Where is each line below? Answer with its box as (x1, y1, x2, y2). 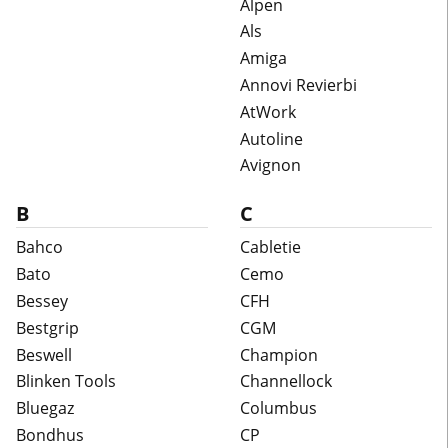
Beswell (16, 343, 72, 366)
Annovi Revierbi (240, 73, 357, 96)
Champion (240, 343, 318, 366)
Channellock (240, 370, 332, 393)
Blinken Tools (16, 370, 116, 393)
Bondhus (16, 423, 84, 446)
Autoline (240, 127, 303, 150)
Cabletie (240, 236, 301, 259)
